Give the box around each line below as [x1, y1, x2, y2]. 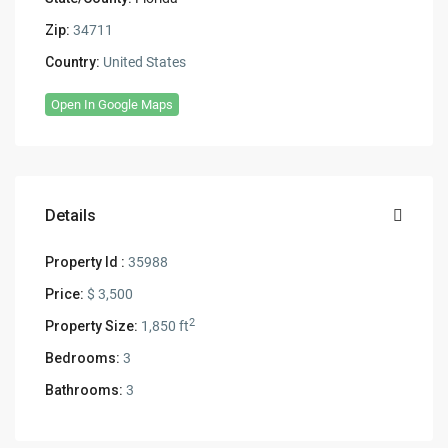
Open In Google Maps [51, 97, 174, 113]
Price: [45, 286, 85, 303]
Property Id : [45, 254, 126, 271]
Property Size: [45, 318, 139, 335]
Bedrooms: [45, 350, 121, 367]
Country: [45, 54, 101, 71]
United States [100, 54, 187, 71]
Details [45, 206, 97, 226]
